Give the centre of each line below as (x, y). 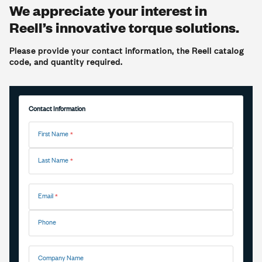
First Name (53, 134)
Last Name (53, 160)
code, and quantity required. (66, 62)
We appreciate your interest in (108, 10)
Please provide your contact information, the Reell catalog (127, 51)
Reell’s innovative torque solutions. (124, 27)
